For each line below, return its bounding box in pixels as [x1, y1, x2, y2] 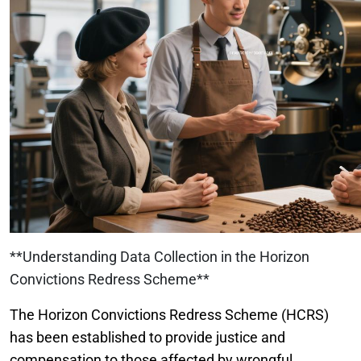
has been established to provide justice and [10, 329, 285, 346]
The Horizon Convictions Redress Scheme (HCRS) [10, 306, 329, 323]
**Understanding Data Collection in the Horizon [10, 248, 309, 265]
